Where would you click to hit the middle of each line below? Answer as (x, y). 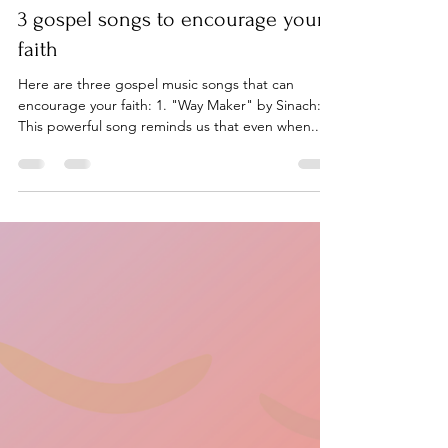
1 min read (166, 122)
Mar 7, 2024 (90, 122)
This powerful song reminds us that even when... (170, 270)
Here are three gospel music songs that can (66, 228)
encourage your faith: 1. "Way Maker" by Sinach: (169, 249)
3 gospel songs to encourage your (171, 163)
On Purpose (92, 105)
